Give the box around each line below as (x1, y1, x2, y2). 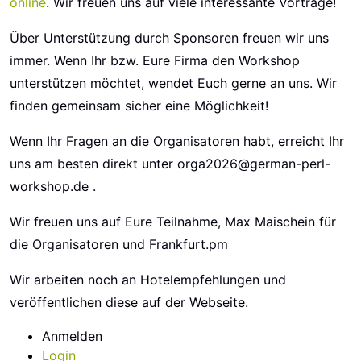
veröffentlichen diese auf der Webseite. (10, 294, 248, 310)
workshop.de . (10, 178, 96, 194)
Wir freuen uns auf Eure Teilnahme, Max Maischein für (10, 214, 336, 230)
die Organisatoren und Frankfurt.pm (10, 236, 228, 252)
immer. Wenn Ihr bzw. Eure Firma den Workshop (10, 52, 300, 68)
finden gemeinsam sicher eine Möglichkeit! (10, 98, 268, 114)
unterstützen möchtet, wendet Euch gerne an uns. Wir (10, 75, 337, 91)
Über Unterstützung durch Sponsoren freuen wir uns (10, 30, 329, 46)
